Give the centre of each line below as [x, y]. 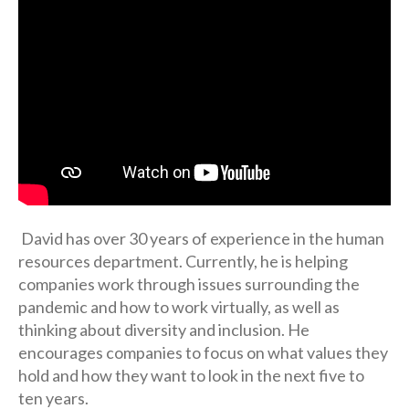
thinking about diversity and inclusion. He [164, 329]
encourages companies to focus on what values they [203, 352]
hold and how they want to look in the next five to [191, 375]
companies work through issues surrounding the [189, 283]
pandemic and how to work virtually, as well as [179, 306]
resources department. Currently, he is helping [183, 261]
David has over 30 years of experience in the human [201, 238]
